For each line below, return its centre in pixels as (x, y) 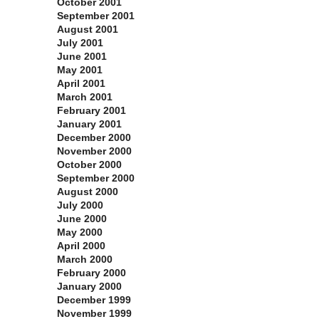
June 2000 (82, 219)
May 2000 (80, 232)
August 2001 (88, 30)
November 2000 (94, 151)
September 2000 (96, 178)
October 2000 (89, 165)
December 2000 (94, 138)
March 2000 (85, 260)
